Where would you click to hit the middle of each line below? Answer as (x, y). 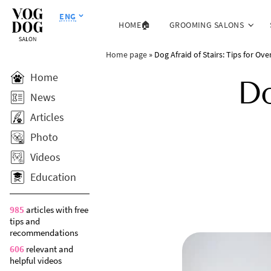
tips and (25, 221)
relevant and (49, 249)
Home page (126, 54)
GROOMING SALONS (207, 24)
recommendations (44, 233)
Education (53, 177)
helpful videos (36, 260)
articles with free (56, 210)
